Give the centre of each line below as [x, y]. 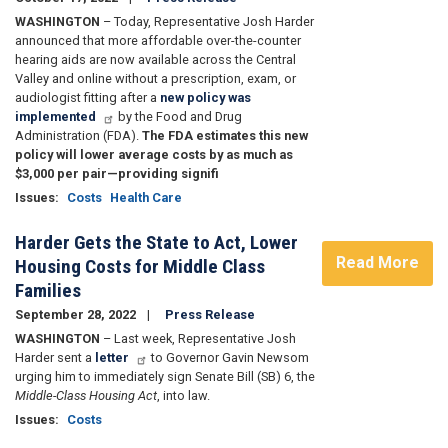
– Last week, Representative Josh [199, 338]
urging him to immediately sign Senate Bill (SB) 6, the [165, 376]
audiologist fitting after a [87, 97]
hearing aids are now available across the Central [155, 59]
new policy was [205, 97]
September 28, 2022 [77, 314]
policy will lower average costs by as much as [154, 154]
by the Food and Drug [178, 116]
